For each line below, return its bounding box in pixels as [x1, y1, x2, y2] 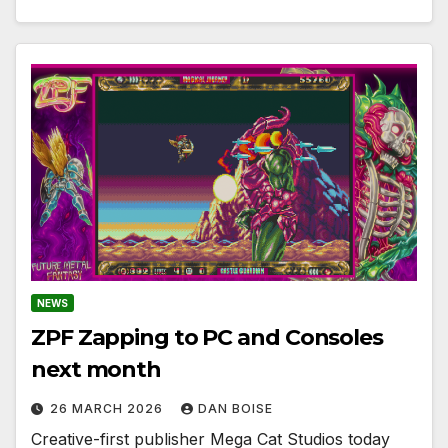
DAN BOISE [198, 400, 273, 416]
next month [31, 355, 161, 383]
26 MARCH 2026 [50, 400, 167, 416]
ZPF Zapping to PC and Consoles [31, 323, 383, 351]
